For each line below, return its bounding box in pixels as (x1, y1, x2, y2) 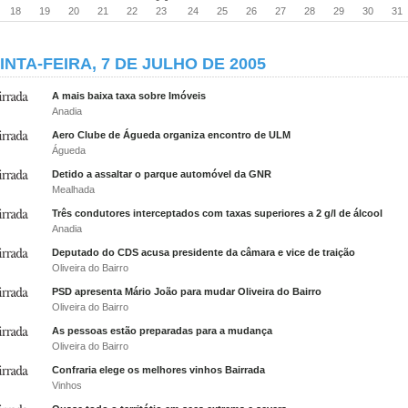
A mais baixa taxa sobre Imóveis (52, 90, 206, 101)
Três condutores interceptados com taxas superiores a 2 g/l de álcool (52, 208, 382, 219)
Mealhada (52, 184, 95, 195)
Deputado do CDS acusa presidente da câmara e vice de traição (52, 247, 355, 258)
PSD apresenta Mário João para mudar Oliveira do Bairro (52, 286, 321, 297)
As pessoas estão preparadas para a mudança (52, 325, 272, 336)
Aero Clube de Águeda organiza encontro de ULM (52, 129, 291, 140)
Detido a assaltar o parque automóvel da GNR (52, 168, 271, 179)
